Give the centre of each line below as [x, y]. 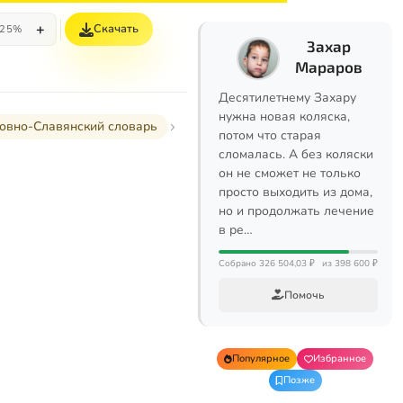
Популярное [261, 358]
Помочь [304, 295]
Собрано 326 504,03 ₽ [267, 264]
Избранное [340, 358]
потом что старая [270, 135]
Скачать [116, 29]
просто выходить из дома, [296, 192]
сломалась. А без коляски [296, 154]
